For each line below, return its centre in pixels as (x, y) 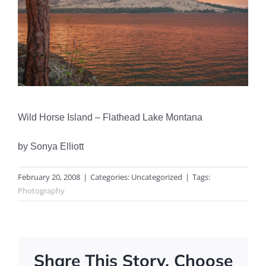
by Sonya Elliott (51, 146)
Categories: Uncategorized (136, 177)
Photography (41, 190)
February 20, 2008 (49, 177)
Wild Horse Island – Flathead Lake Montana (110, 117)
